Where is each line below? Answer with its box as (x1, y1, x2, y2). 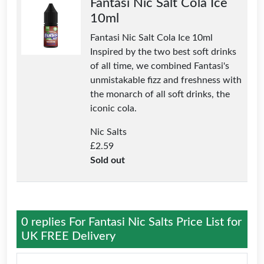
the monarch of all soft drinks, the (90, 89, 230, 99)
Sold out (90, 155, 125, 165)
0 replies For (21, 216, 88, 228)
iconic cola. (90, 103, 137, 113)
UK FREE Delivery (21, 230, 115, 242)
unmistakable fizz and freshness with (90, 75, 242, 85)
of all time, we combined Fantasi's (90, 61, 229, 71)
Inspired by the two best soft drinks (90, 47, 236, 57)
